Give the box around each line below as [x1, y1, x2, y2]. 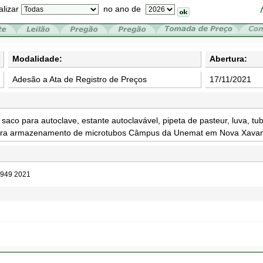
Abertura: [210, 54, 247, 63]
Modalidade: [12, 54, 62, 63]
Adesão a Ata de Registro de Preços [12, 75, 147, 84]
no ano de [98, 4, 146, 14]
